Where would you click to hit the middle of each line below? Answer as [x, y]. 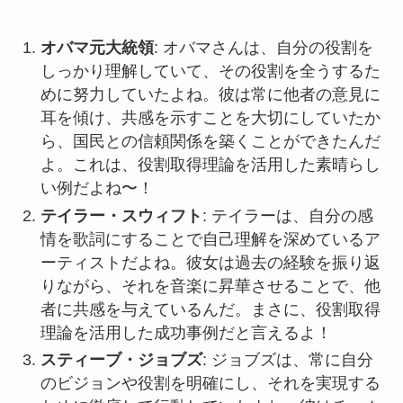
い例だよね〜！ [97, 188]
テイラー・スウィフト [121, 215]
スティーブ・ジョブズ [121, 360]
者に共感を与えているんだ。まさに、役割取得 [210, 309]
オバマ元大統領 [97, 48]
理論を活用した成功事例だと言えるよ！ [186, 332]
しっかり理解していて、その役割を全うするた [210, 72]
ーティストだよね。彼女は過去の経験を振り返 [210, 262]
